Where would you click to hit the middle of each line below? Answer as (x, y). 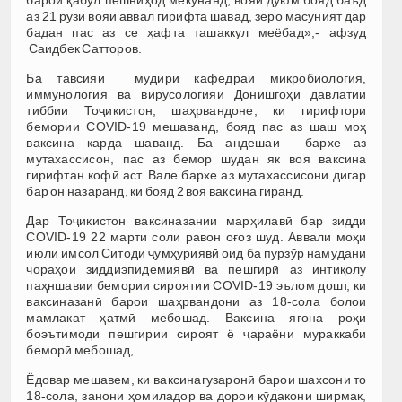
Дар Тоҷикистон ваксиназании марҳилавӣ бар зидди (197, 220)
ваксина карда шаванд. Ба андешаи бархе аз (197, 142)
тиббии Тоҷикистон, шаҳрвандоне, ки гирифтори (197, 110)
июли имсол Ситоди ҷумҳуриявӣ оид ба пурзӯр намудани (197, 253)
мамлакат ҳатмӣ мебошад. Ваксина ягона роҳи (197, 317)
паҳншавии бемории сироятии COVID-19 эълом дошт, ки (197, 285)
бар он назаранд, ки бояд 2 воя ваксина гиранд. (166, 191)
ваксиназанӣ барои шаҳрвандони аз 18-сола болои (197, 301)
